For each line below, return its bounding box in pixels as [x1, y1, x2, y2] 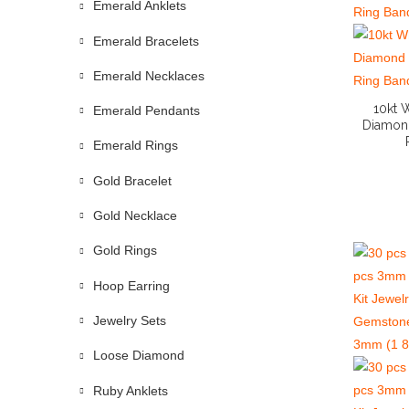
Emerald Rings [93, 138, 178, 153]
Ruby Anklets [93, 383, 168, 398]
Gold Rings [93, 243, 157, 258]
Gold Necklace [93, 208, 177, 224]
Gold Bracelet [93, 173, 172, 188]
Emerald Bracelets [93, 33, 199, 48]
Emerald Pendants [93, 103, 200, 119]
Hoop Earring [93, 278, 170, 293]
